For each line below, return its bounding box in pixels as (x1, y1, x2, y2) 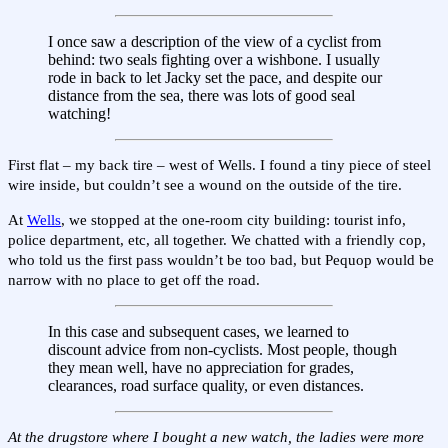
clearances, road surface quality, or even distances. (48, 376, 364, 394)
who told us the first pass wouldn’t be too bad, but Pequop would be (8, 252, 434, 269)
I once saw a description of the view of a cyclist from (48, 32, 381, 50)
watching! (48, 104, 111, 122)
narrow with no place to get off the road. (8, 272, 260, 289)
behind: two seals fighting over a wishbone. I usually (48, 50, 380, 68)
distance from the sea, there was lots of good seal (48, 86, 355, 104)
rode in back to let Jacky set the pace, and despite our (48, 68, 382, 86)
